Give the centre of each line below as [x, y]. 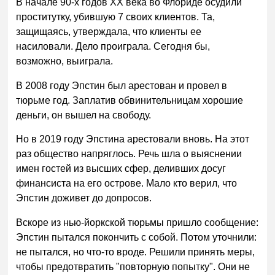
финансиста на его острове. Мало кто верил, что [127, 184]
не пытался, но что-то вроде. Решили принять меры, [136, 252]
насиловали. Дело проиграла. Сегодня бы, [113, 46]
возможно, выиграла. [65, 61]
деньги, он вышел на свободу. [84, 115]
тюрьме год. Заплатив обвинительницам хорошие [130, 100]
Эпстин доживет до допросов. [84, 198]
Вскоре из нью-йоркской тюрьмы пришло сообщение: [137, 223]
